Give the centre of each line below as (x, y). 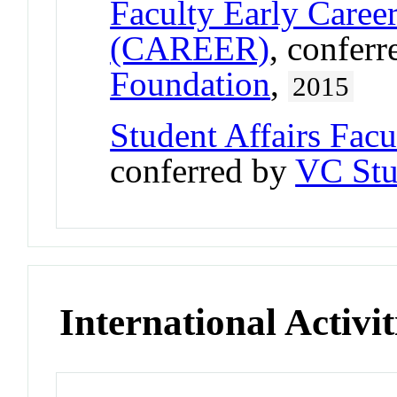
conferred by (203, 170)
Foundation (191, 83)
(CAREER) (190, 48)
